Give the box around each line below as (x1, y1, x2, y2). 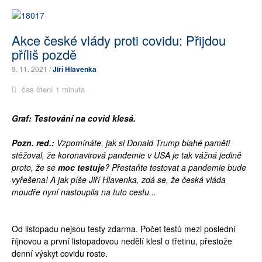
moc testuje (58, 161, 105, 173)
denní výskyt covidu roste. (12, 247, 108, 259)
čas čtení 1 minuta (19, 83, 85, 95)
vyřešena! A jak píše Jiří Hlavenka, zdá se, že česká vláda (12, 173, 226, 185)
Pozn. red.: (12, 136, 57, 149)
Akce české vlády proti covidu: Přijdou (12, 30, 226, 49)
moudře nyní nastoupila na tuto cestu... (12, 185, 161, 198)
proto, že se (12, 161, 58, 173)
